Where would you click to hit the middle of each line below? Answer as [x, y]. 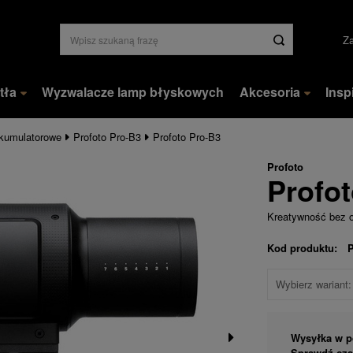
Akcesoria [270, 92]
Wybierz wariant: [313, 284]
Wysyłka [311, 338]
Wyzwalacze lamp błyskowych [133, 92]
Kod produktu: [302, 248]
